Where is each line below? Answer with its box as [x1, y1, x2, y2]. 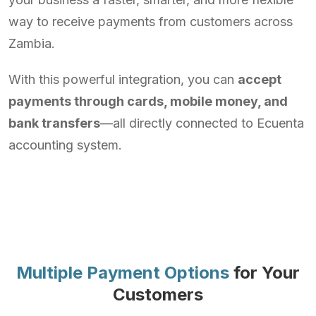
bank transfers [8, 115, 100, 130]
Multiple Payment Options [16, 262, 229, 283]
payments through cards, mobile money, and [8, 93, 288, 109]
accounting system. [8, 137, 122, 152]
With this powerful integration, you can [8, 71, 238, 87]
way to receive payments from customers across [8, 13, 293, 29]
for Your [229, 262, 300, 283]
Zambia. [8, 35, 55, 51]
